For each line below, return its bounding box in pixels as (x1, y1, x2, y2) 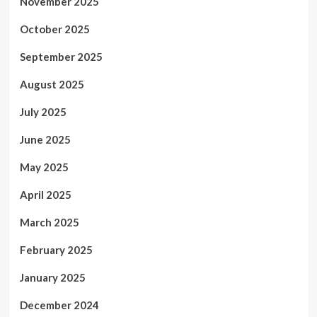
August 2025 (19, 77, 84, 91)
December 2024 (19, 298, 99, 311)
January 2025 (19, 270, 86, 284)
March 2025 (19, 215, 79, 229)
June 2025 (19, 132, 71, 146)
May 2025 (19, 160, 69, 173)
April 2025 (19, 188, 71, 201)
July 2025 (19, 105, 67, 118)
